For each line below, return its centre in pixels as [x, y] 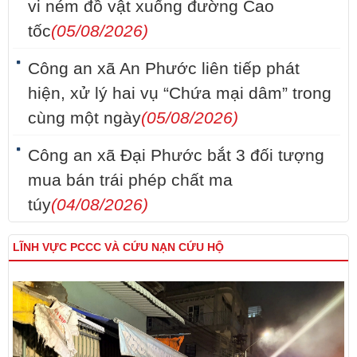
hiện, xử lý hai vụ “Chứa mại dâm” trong [180, 94]
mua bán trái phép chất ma [130, 180]
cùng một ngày [84, 118]
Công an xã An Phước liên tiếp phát [164, 69]
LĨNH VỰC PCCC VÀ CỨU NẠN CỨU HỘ [118, 247]
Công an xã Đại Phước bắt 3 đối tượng [176, 156]
